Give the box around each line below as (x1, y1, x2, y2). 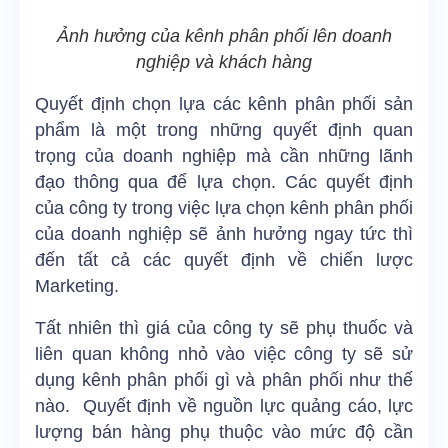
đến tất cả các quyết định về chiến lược (35, 250, 413, 271)
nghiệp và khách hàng (136, 52, 312, 73)
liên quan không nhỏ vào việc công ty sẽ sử (35, 344, 413, 365)
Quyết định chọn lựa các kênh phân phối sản (35, 94, 413, 115)
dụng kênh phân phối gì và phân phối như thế (35, 370, 413, 391)
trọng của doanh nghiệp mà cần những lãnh (35, 146, 413, 167)
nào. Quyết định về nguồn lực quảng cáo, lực (35, 396, 413, 417)
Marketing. (35, 276, 119, 297)
